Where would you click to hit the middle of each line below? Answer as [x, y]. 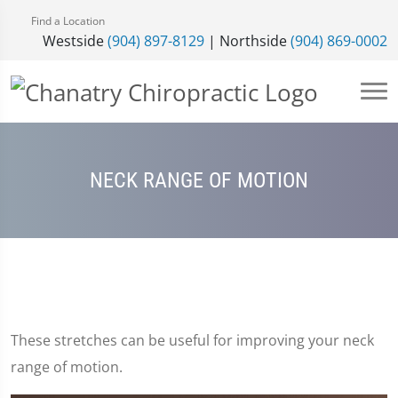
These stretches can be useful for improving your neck [192, 340]
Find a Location [67, 21]
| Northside [247, 41]
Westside [75, 41]
